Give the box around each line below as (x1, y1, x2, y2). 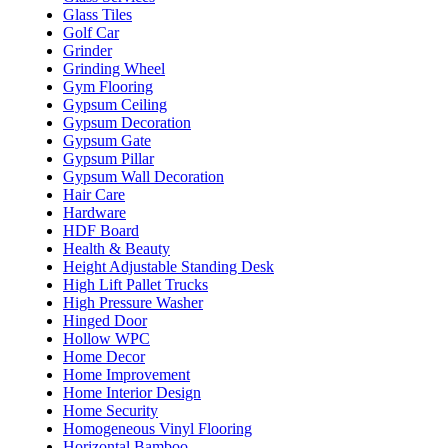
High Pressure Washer (63, 293, 203, 311)
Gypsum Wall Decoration (63, 167, 224, 185)
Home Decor (63, 347, 145, 365)
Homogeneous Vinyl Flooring (63, 419, 252, 437)
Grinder (63, 41, 112, 59)
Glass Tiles (63, 5, 132, 23)
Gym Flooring (63, 77, 153, 95)
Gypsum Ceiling (63, 95, 167, 113)
